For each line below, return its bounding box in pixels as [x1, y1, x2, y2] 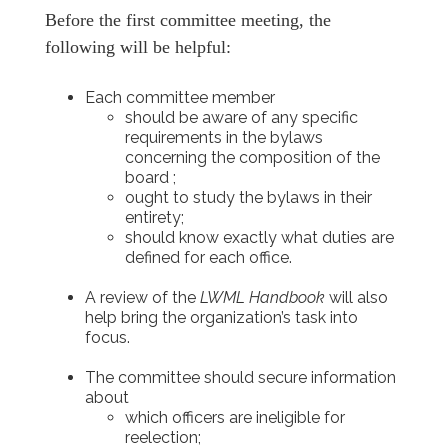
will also [329, 288, 388, 308]
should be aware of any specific [125, 108, 358, 128]
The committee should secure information [85, 368, 396, 388]
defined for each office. [125, 248, 292, 268]
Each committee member [85, 88, 275, 108]
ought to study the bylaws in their [125, 188, 372, 208]
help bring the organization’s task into [85, 308, 358, 328]
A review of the [85, 288, 200, 308]
